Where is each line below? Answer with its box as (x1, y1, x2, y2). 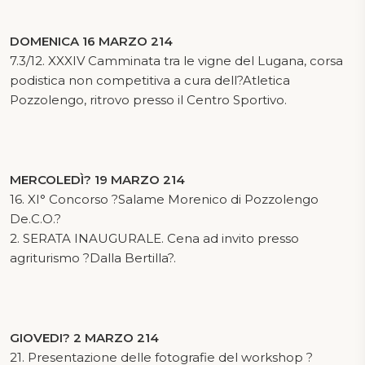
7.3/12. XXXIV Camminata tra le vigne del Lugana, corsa (10, 52, 343, 68)
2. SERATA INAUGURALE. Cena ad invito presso (10, 230, 299, 246)
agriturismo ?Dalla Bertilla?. (10, 249, 176, 266)
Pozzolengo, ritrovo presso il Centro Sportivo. (10, 91, 287, 108)
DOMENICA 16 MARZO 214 (10, 33, 173, 49)
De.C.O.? (10, 210, 61, 226)
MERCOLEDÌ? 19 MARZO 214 (10, 171, 185, 187)
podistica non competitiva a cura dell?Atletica (10, 72, 290, 88)
